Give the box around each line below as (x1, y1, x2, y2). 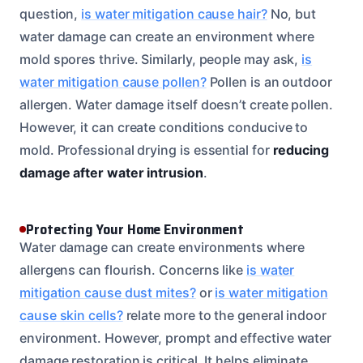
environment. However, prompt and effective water (19, 329, 332, 346)
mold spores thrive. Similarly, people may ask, (19, 50, 302, 67)
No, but (267, 5, 317, 22)
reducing (272, 141, 329, 158)
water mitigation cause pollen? (19, 73, 207, 90)
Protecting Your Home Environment (26, 217, 244, 241)
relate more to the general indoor (122, 306, 327, 323)
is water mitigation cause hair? (81, 5, 267, 22)
